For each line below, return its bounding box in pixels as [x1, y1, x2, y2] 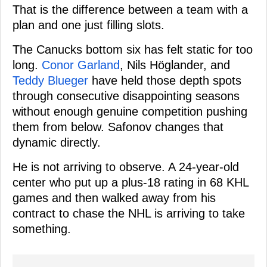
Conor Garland [42, 58, 120, 72]
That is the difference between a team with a [13, 2, 248, 16]
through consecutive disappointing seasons [13, 89, 240, 103]
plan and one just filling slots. [13, 18, 164, 32]
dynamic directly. [13, 135, 101, 149]
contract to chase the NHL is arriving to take [13, 206, 245, 220]
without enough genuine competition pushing [13, 104, 247, 118]
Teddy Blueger [13, 73, 88, 87]
